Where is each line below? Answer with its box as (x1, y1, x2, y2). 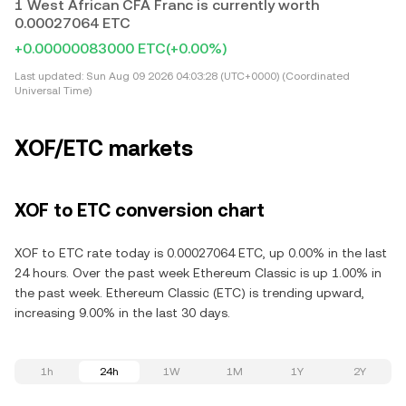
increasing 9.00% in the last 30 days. (14, 305, 230, 320)
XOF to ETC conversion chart (14, 199, 265, 221)
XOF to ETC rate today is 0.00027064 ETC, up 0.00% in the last (14, 246, 387, 260)
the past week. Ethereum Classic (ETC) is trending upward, (14, 285, 364, 300)
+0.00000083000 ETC (14, 40, 166, 57)
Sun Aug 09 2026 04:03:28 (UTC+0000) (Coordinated (83, 70, 350, 82)
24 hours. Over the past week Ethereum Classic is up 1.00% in (14, 266, 382, 280)
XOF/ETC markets (14, 136, 193, 161)
